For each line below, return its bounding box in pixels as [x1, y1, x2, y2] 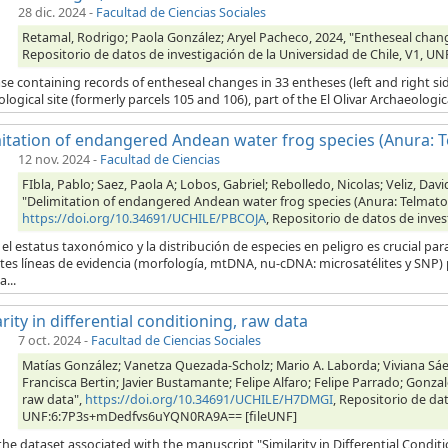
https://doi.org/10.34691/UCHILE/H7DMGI [85, 391, 333, 409]
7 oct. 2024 [18, 332, 81, 350]
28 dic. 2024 [18, 4, 86, 22]
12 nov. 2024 [18, 151, 90, 169]
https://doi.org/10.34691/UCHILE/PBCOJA [22, 210, 266, 228]
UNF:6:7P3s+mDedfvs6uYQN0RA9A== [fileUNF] [22, 408, 297, 426]
